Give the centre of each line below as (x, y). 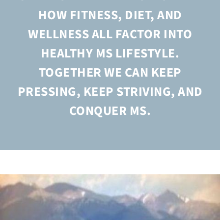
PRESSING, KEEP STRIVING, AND (110, 92)
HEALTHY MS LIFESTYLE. (110, 54)
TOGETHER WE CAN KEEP (110, 73)
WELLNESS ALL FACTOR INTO (110, 34)
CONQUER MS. (110, 111)
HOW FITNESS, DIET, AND (110, 15)
